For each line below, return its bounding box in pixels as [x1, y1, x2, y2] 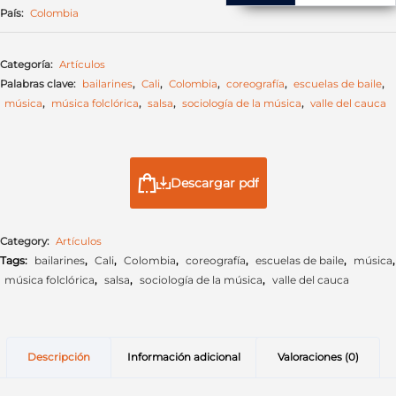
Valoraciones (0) [277, 350, 359, 363]
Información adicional [126, 350, 240, 363]
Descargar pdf [171, 174, 259, 191]
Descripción [27, 350, 91, 363]
